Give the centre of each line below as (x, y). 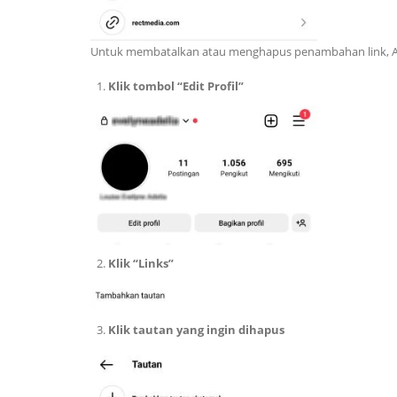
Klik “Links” (142, 264)
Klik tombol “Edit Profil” (177, 86)
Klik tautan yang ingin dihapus (196, 329)
